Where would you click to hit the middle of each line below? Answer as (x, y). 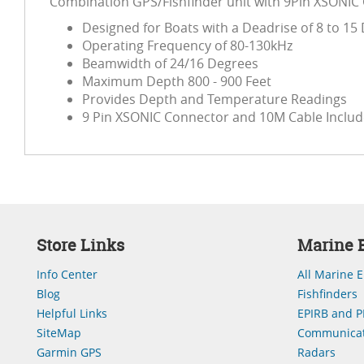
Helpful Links (72, 313)
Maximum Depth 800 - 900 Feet (177, 81)
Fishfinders (327, 294)
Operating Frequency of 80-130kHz (187, 45)
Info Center (67, 274)
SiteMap (59, 333)
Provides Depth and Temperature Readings (214, 99)
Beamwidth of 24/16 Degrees (170, 63)
